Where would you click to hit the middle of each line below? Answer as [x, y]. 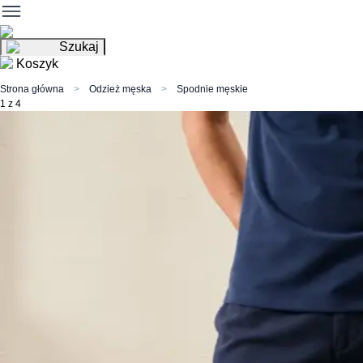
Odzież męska [120, 89]
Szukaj [79, 47]
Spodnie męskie [212, 89]
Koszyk [37, 64]
